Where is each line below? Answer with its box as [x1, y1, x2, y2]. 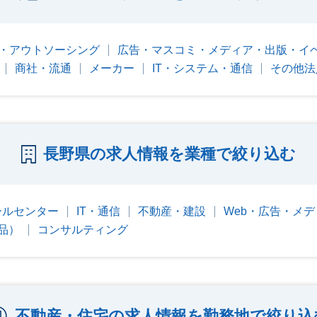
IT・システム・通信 [152, 62, 253, 74]
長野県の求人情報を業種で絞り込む [43, 144, 296, 163]
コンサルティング [38, 223, 128, 236]
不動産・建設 [138, 204, 206, 217]
